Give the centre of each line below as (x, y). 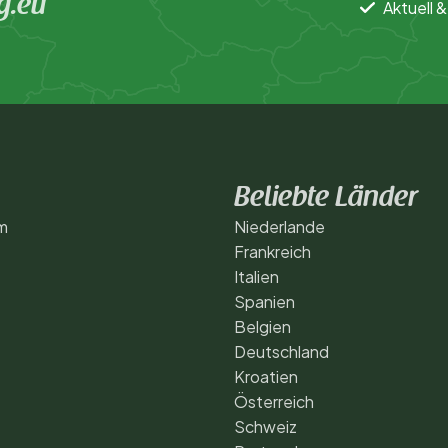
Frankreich (272, 251)
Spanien (264, 301)
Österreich (274, 401)
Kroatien (266, 376)
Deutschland (281, 351)
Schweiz (265, 426)
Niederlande (279, 226)
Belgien (262, 326)
